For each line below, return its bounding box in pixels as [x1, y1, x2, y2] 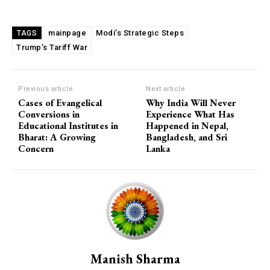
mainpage [48, 28, 86, 37]
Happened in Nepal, [146, 119, 229, 132]
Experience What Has [146, 107, 235, 121]
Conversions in [18, 107, 80, 121]
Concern [18, 142, 54, 155]
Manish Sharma [90, 250, 180, 268]
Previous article [18, 84, 73, 93]
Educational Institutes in [18, 119, 118, 132]
